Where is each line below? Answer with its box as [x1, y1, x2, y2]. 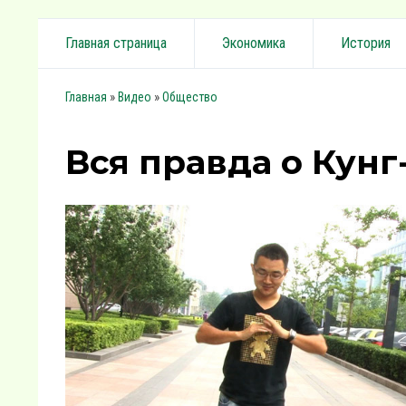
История [341, 34, 391, 52]
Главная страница [65, 34, 167, 52]
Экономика [222, 34, 285, 52]
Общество [162, 90, 217, 104]
